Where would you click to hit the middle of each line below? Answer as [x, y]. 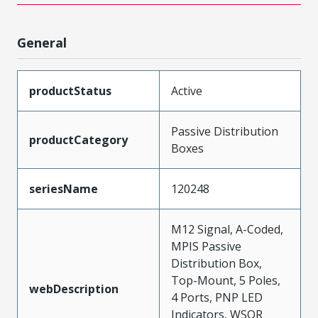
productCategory [78, 139]
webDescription [74, 289]
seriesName [64, 188]
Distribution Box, [216, 263]
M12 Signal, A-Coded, [227, 229]
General [42, 42]
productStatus [70, 91]
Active [187, 91]
